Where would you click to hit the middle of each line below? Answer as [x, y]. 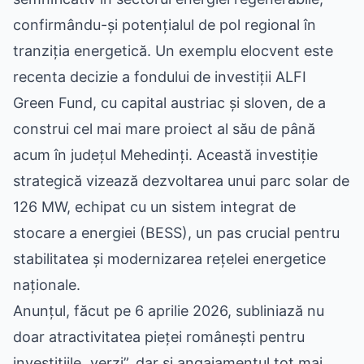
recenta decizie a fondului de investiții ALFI [160, 77]
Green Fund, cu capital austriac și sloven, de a [169, 103]
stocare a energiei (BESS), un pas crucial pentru [176, 233]
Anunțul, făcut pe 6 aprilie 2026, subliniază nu [169, 311]
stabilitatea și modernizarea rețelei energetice [169, 259]
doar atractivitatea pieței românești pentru [159, 337]
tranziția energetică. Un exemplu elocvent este [173, 51]
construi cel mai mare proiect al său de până [164, 129]
